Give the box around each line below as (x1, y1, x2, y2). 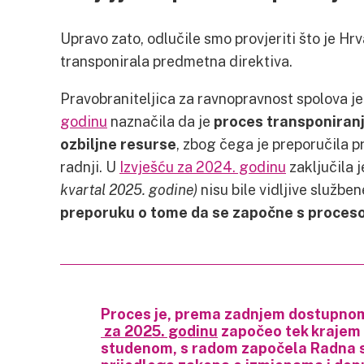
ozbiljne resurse (60, 135, 176, 153)
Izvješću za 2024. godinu (119, 158, 286, 175)
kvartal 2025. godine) (60, 180, 197, 198)
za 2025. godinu (101, 322, 218, 340)
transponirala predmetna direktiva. (60, 52, 292, 70)
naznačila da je (107, 112, 214, 130)
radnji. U (60, 158, 119, 175)
